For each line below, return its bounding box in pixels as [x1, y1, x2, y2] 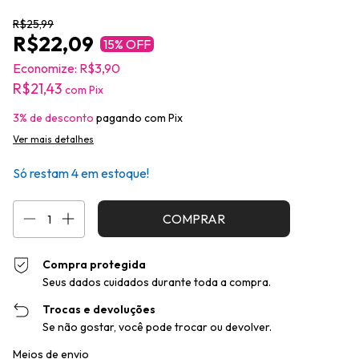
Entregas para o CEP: [13, 342, 108, 354]
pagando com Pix [94, 111, 183, 125]
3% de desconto [13, 111, 94, 125]
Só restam [13, 165, 71, 181]
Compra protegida [42, 257, 147, 272]
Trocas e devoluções [42, 302, 156, 317]
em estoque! [79, 165, 149, 181]
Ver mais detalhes [13, 133, 94, 145]
